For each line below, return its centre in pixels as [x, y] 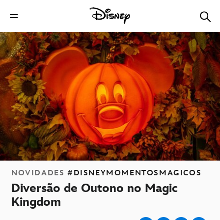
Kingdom [39, 202]
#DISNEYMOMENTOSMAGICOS [135, 173]
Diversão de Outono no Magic [95, 189]
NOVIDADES [38, 173]
